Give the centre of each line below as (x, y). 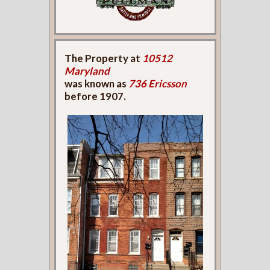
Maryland (87, 71)
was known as (97, 84)
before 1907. (96, 96)
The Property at (104, 58)
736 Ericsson (158, 84)
